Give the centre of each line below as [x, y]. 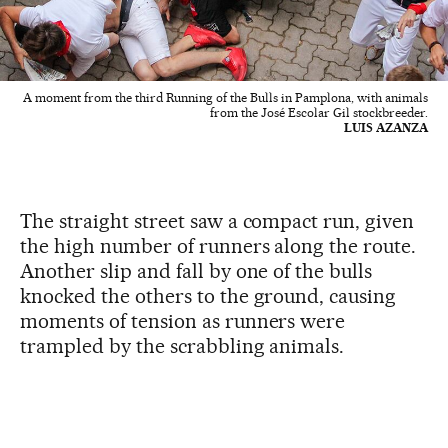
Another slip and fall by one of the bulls [196, 270]
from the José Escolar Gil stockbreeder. [319, 112]
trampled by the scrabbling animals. [182, 345]
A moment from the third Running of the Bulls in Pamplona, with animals [225, 97]
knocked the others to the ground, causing [208, 295]
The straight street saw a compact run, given [217, 220]
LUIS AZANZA [386, 127]
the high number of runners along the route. [218, 245]
